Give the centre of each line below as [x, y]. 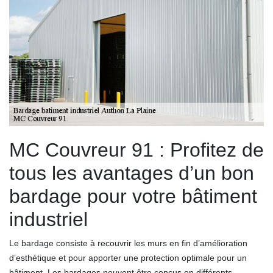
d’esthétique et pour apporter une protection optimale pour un [128, 257]
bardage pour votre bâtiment [133, 196]
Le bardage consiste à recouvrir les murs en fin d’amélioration [128, 243]
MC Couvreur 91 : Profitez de [136, 150]
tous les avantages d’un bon [132, 173]
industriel [48, 219]
